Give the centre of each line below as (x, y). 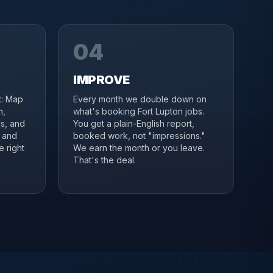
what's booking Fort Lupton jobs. (139, 111)
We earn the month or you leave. (139, 148)
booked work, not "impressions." (139, 136)
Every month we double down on (140, 99)
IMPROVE (101, 80)
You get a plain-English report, (134, 123)
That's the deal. (105, 160)
